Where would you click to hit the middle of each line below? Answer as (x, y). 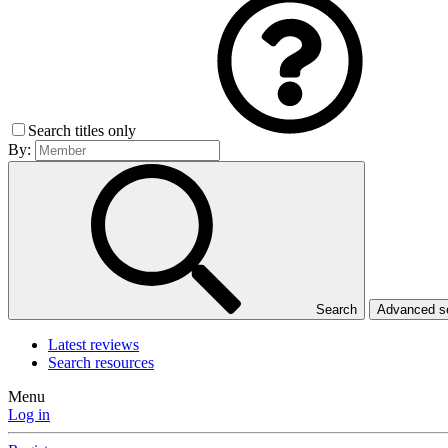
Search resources (101, 363)
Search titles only (84, 131)
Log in (29, 415)
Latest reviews (93, 345)
